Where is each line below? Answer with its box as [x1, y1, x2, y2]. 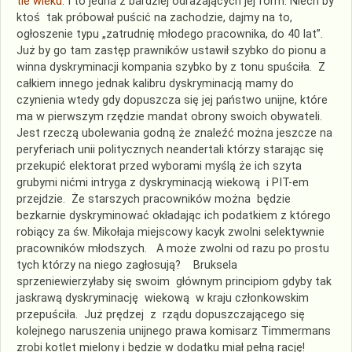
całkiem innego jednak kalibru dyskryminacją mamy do [16, 76, 294, 90]
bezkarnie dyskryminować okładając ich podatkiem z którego [16, 208, 331, 222]
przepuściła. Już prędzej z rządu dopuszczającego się [16, 307, 305, 321]
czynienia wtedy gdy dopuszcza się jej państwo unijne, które [16, 93, 328, 107]
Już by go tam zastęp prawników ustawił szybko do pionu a [16, 43, 326, 57]
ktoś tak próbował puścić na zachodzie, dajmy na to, [16, 10, 295, 24]
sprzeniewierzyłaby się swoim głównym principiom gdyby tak [16, 274, 332, 288]
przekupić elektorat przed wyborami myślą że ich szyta [16, 159, 302, 173]
